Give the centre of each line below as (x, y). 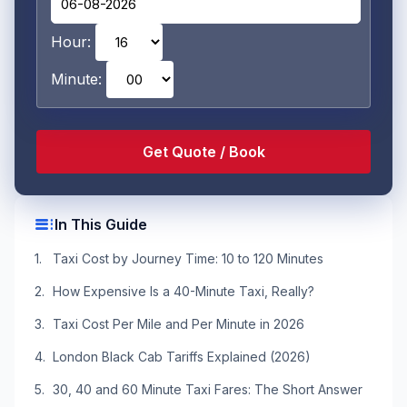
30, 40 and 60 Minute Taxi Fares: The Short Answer (208, 389)
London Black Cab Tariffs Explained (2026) (182, 357)
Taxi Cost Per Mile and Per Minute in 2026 (179, 324)
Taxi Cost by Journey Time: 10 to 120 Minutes (188, 258)
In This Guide (101, 224)
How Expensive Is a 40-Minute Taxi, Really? (184, 291)
